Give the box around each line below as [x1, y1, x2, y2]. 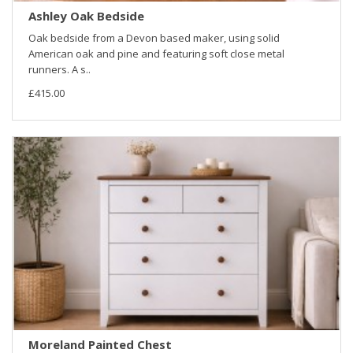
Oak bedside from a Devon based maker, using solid [28, 30, 280, 45]
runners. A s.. [28, 61, 91, 76]
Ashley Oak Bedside [28, 7, 144, 24]
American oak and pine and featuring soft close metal [28, 46, 284, 61]
